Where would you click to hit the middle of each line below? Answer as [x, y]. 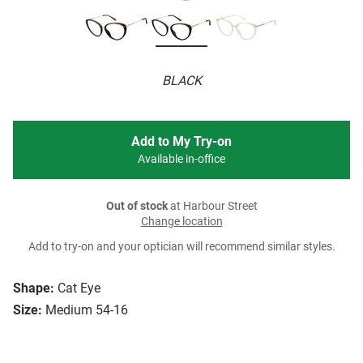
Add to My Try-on [181, 142]
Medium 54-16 [87, 310]
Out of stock [137, 207]
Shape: [34, 288]
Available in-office [181, 160]
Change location [181, 222]
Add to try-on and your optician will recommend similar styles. [181, 247]
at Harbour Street [212, 207]
